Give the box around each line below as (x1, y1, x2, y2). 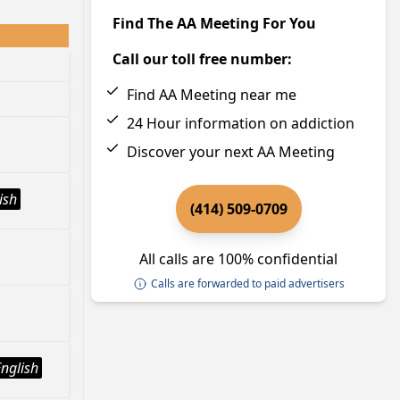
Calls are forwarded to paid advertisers (150, 276, 345, 291)
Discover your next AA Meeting (127, 142, 335, 162)
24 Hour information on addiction (127, 113, 354, 133)
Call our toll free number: (112, 49, 292, 69)
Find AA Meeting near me (127, 85, 296, 104)
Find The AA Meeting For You (112, 13, 316, 33)
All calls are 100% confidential (139, 249, 337, 269)
